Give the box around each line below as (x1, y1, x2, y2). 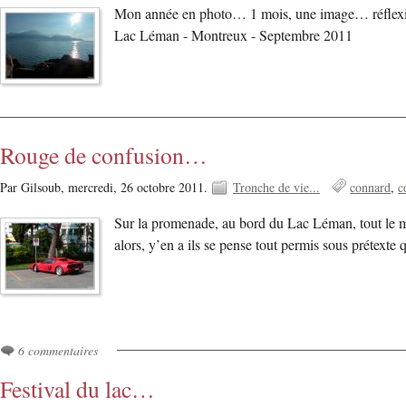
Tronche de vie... (233, 179, 320, 197)
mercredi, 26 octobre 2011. (68, 179, 211, 197)
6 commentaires (18, 342, 98, 360)
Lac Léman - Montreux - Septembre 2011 (114, 24, 353, 45)
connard (350, 179, 391, 197)
